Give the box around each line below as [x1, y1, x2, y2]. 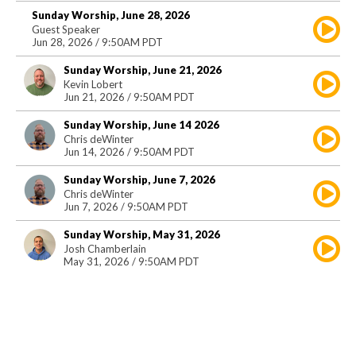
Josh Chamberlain [64, 242, 146, 256]
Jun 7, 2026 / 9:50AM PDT [64, 200, 188, 214]
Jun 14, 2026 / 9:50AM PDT [64, 145, 195, 159]
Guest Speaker [32, 23, 100, 37]
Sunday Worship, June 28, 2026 [32, 9, 190, 22]
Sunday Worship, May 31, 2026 [64, 228, 220, 242]
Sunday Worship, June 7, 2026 [64, 173, 215, 187]
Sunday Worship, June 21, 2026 [64, 64, 222, 77]
